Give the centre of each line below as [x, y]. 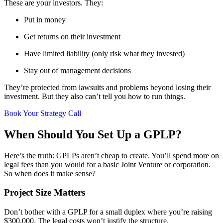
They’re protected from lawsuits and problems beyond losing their [107, 87]
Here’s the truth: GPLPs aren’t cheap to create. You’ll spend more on [111, 155]
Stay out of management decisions [77, 70]
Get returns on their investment [72, 36]
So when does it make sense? [50, 173]
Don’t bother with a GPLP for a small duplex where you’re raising [108, 212]
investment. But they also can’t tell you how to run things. [95, 96]
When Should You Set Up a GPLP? [93, 134]
